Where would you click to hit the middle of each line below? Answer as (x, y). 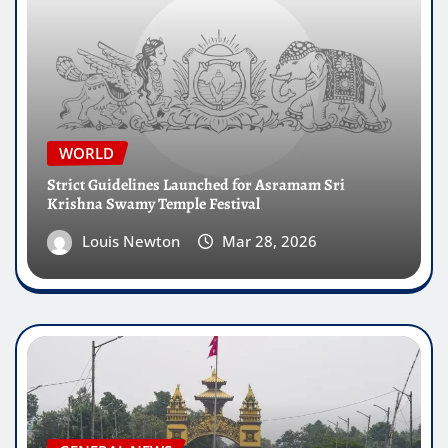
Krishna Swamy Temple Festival (153, 203)
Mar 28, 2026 (270, 240)
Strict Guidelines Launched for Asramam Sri (196, 184)
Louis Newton (130, 240)
